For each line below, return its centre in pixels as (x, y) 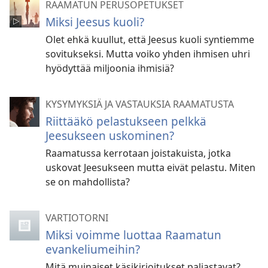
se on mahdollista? (88, 182)
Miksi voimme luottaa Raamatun (133, 234)
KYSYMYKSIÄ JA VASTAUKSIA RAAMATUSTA (140, 104)
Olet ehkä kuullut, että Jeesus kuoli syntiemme (150, 39)
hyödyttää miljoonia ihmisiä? (110, 68)
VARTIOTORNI (77, 217)
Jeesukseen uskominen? (110, 135)
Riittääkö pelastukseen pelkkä (126, 121)
